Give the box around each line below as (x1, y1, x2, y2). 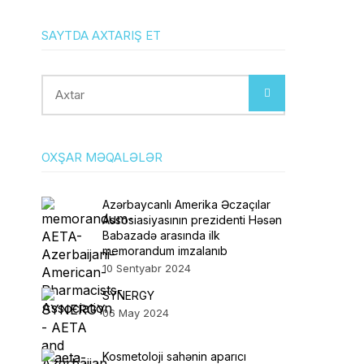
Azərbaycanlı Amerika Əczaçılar (102, 197, 271, 211)
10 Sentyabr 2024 (102, 262, 191, 275)
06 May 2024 (102, 306, 169, 319)
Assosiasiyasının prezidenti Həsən (102, 213, 282, 227)
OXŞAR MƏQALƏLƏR (41, 149, 162, 165)
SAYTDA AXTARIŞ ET (41, 28, 161, 43)
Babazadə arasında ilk (102, 228, 220, 242)
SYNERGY (102, 288, 154, 302)
